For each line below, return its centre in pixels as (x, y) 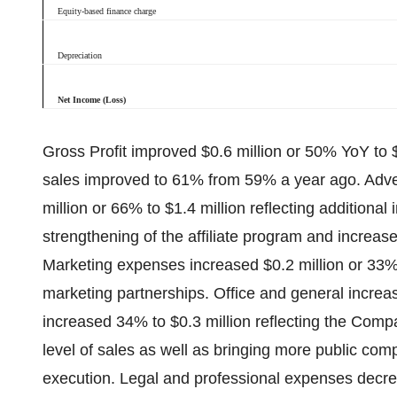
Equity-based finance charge (107, 11)
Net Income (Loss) (92, 100)
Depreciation (80, 55)
